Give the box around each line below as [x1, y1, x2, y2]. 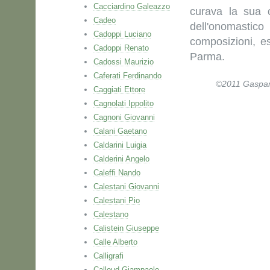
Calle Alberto [93, 237, 137, 246]
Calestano [93, 210, 128, 219]
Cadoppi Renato [93, 43, 149, 52]
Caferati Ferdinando [93, 71, 162, 80]
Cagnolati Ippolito [93, 99, 154, 108]
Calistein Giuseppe [93, 224, 159, 233]
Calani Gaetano [93, 127, 147, 136]
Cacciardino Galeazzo [93, 2, 170, 11]
